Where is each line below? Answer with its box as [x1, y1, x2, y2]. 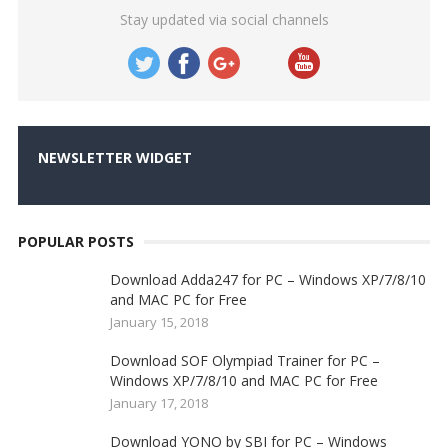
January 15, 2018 [109, 313, 208, 331]
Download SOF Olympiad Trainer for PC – [109, 351, 380, 370]
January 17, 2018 [109, 394, 208, 412]
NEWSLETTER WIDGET [37, 148, 192, 167]
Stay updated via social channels [119, 10, 329, 29]
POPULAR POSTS [17, 232, 134, 251]
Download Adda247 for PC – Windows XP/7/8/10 [109, 270, 426, 289]
